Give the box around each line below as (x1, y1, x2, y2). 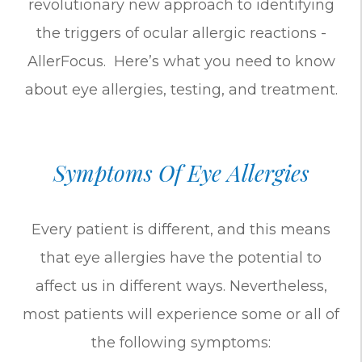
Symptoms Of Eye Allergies (53, 157, 309, 187)
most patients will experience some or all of (23, 305, 339, 323)
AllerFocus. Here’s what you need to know (27, 52, 335, 70)
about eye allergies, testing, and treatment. (24, 80, 338, 99)
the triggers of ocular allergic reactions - (36, 23, 326, 42)
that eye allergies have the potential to (40, 248, 322, 267)
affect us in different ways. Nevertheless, (35, 276, 327, 295)
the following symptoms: (91, 333, 271, 351)
